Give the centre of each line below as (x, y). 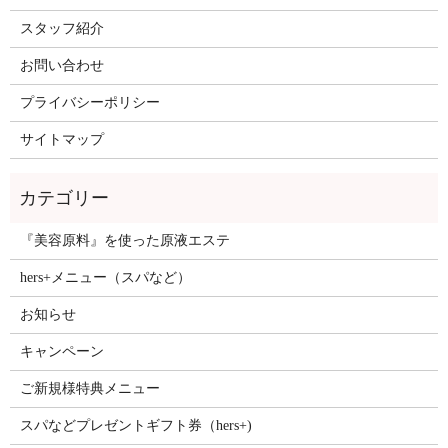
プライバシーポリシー (89, 102)
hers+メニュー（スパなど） (105, 277)
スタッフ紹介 (61, 28)
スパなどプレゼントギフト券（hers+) (135, 425)
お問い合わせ (61, 65)
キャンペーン (61, 351)
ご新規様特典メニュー (89, 388)
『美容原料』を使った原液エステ (124, 240)
